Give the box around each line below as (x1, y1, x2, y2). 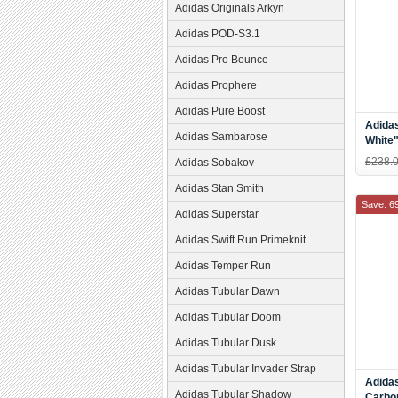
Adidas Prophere (175, 79, 257, 92)
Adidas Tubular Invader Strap (175, 362, 316, 375)
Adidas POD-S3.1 (175, 28, 260, 40)
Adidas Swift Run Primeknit (175, 234, 306, 246)
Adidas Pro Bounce (175, 53, 268, 66)
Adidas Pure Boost (175, 105, 265, 117)
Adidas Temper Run (175, 259, 271, 272)
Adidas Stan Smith (175, 182, 264, 195)
